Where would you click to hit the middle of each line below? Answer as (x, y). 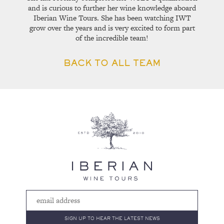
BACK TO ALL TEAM (112, 63)
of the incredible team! (112, 37)
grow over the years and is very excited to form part (112, 27)
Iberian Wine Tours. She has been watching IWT (112, 17)
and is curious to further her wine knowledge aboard (112, 7)
